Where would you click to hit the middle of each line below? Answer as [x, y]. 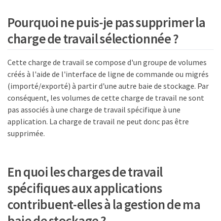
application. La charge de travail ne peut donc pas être [98, 122]
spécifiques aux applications [85, 188]
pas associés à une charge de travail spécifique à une [94, 110]
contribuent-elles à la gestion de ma [104, 204]
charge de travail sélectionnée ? [93, 38]
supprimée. [26, 133]
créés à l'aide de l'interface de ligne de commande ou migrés [108, 74]
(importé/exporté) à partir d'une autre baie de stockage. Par [108, 86]
